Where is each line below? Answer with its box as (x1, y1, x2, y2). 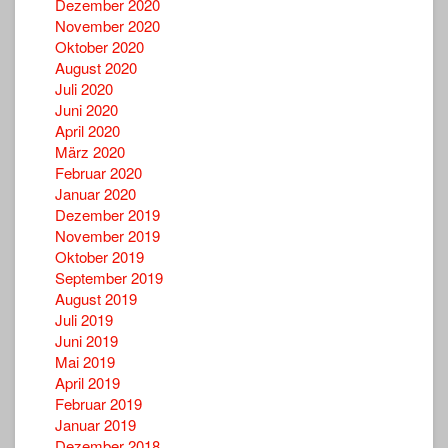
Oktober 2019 (55, 245, 144, 267)
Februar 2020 (55, 161, 142, 183)
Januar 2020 (55, 182, 136, 204)
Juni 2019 (55, 329, 118, 351)
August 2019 (55, 287, 137, 309)
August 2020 (55, 56, 137, 78)
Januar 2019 (55, 413, 136, 435)
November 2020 (55, 14, 160, 36)
